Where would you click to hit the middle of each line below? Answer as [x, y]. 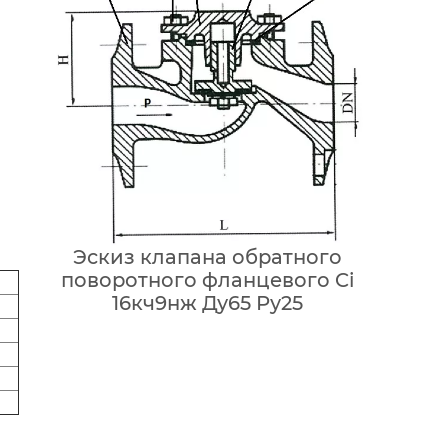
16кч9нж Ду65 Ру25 [207, 303]
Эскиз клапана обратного [207, 257]
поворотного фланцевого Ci [207, 280]
